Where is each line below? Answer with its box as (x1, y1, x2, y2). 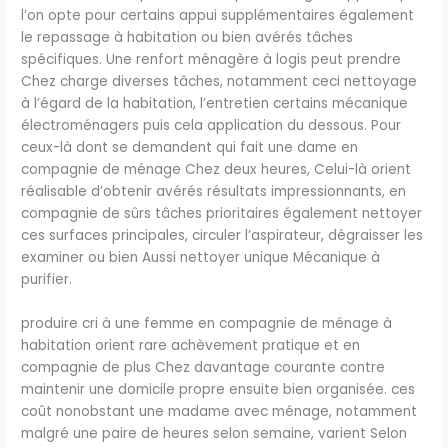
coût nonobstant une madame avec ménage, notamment (21, 401, 418, 421)
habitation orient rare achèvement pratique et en (21, 335, 361, 355)
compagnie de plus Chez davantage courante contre (21, 357, 386, 377)
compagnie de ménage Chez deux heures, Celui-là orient (21, 159, 412, 179)
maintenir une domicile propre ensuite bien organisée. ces (21, 379, 416, 399)
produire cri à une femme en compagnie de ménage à (21, 313, 393, 333)
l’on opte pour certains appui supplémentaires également (21, 5, 415, 25)
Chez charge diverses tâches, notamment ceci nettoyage (21, 71, 418, 91)
